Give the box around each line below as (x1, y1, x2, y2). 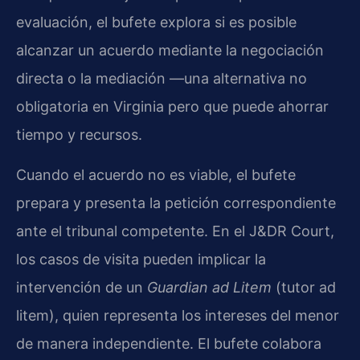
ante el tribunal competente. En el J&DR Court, (16, 222, 334, 239)
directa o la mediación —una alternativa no (16, 70, 307, 88)
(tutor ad (272, 278, 336, 296)
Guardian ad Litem (147, 278, 272, 296)
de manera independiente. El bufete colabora (16, 334, 321, 352)
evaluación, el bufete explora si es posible (16, 14, 297, 31)
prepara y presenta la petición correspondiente (16, 194, 336, 211)
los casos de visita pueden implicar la (16, 250, 266, 268)
